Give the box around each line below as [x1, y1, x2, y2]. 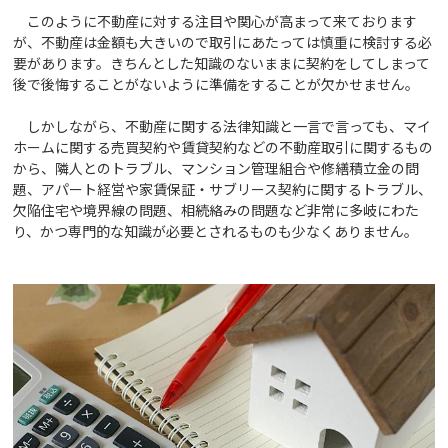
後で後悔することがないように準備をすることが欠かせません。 [13, 73, 420, 94]
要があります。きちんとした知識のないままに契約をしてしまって [13, 52, 431, 73]
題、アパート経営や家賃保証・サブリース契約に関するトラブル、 [13, 178, 433, 199]
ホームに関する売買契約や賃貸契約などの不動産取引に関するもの [13, 136, 434, 157]
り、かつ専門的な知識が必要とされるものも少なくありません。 [13, 220, 419, 241]
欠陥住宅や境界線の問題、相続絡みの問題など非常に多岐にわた [13, 199, 420, 220]
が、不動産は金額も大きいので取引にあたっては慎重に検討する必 [13, 31, 433, 52]
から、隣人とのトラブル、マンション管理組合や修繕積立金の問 [13, 157, 420, 178]
